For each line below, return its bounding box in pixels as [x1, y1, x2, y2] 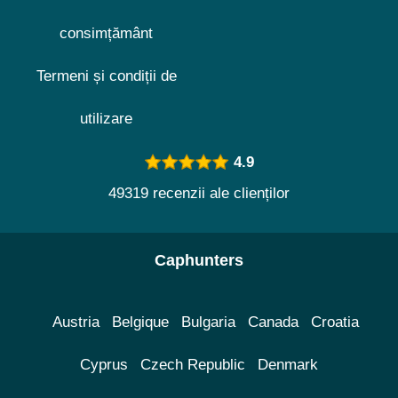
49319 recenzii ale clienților [108, 185, 290, 203]
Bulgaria [180, 314, 235, 331]
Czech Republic [140, 356, 245, 374]
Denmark [258, 356, 318, 374]
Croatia [310, 314, 359, 331]
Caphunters [155, 251, 243, 270]
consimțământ [60, 25, 153, 43]
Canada [247, 314, 298, 331]
